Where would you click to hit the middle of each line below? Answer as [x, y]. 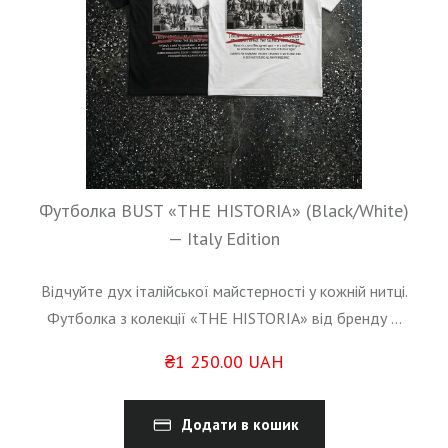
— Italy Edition [224, 239]
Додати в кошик [240, 425]
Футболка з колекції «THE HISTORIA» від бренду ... [224, 318]
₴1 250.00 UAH [224, 362]
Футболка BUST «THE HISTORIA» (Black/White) [224, 211]
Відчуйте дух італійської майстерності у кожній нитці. [224, 291]
